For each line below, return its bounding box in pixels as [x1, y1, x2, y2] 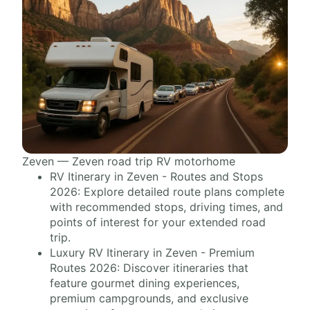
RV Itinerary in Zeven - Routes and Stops [50, 170, 263, 184]
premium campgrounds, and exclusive [50, 291, 248, 306]
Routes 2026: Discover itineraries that [50, 261, 248, 275]
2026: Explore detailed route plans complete [50, 185, 284, 199]
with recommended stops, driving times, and [50, 200, 283, 215]
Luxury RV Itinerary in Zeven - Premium [50, 246, 255, 260]
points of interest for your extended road [50, 215, 266, 230]
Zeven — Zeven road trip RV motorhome [22, 154, 235, 169]
